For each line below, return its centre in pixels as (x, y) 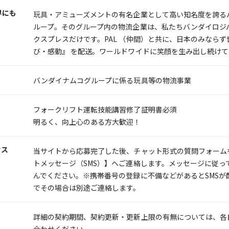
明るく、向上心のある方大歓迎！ (87, 121)
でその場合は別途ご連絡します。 (87, 187)
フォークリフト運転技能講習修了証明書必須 (105, 109)
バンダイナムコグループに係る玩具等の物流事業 (112, 80)
